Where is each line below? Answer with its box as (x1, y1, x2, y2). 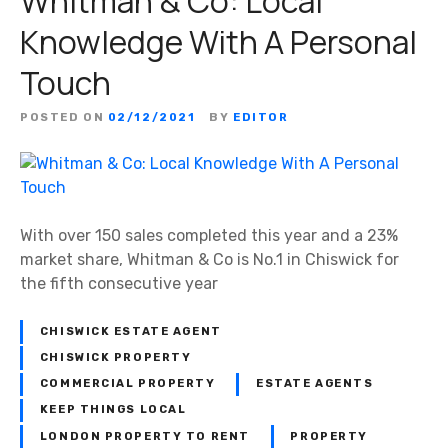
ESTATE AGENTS (256, 377, 374, 391)
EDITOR (233, 111, 289, 125)
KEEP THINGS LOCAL (39, 403, 187, 417)
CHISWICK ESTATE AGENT (39, 325, 222, 339)
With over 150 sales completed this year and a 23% (20, 226, 398, 246)
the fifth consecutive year (20, 274, 218, 294)
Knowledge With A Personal (20, 20, 417, 65)
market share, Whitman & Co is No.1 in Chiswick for (20, 250, 399, 270)
